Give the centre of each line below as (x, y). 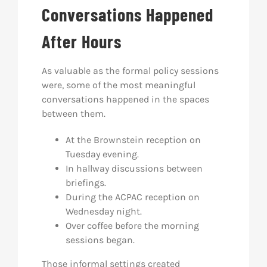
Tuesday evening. (103, 154)
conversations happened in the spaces (125, 99)
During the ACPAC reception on (132, 197)
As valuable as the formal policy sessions (130, 71)
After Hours (81, 41)
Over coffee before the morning (132, 226)
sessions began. (100, 240)
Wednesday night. (105, 211)
